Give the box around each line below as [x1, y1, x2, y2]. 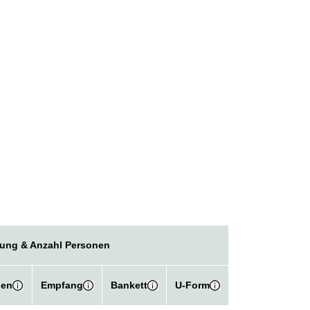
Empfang [40, 280, 83, 291]
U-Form [174, 280, 210, 291]
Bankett [110, 280, 147, 291]
